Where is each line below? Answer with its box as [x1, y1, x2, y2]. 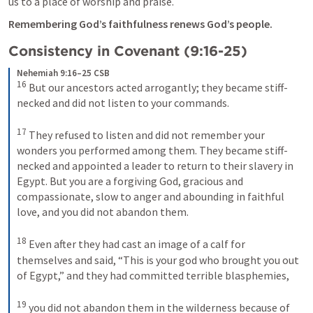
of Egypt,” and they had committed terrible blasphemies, [17, 268, 291, 282]
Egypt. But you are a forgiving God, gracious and [17, 174, 243, 189]
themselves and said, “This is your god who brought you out [17, 252, 299, 267]
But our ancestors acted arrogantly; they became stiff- [27, 80, 288, 94]
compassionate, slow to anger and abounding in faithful [17, 189, 284, 204]
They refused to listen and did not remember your [27, 128, 265, 143]
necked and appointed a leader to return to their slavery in [17, 159, 293, 173]
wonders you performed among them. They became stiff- [17, 143, 288, 158]
